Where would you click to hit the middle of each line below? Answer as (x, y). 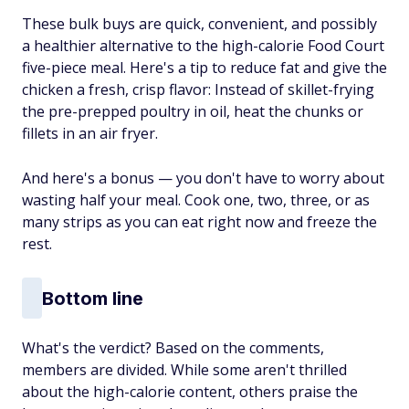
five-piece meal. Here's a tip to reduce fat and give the (204, 68)
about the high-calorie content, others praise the (190, 392)
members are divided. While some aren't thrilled (184, 370)
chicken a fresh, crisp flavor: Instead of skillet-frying (198, 89)
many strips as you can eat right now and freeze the (199, 222)
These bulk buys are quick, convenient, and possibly (199, 24)
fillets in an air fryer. (90, 133)
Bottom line (93, 298)
